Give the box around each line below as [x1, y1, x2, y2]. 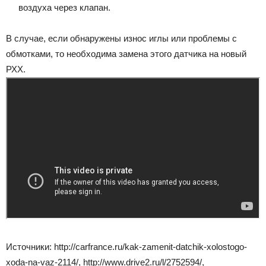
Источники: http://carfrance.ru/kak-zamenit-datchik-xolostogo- [6, 241, 247, 252]
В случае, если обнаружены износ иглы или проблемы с [6, 33, 237, 44]
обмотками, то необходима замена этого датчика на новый [6, 49, 246, 59]
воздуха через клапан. [18, 2, 110, 13]
